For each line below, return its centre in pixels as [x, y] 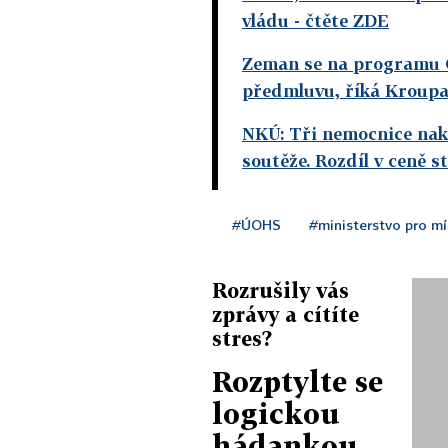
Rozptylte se [297, 381]
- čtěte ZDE [339, 20]
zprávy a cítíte [285, 313]
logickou [276, 413]
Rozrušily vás [280, 289]
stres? [242, 337]
